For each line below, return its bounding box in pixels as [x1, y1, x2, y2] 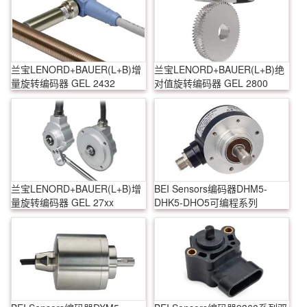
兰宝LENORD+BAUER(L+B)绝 [153, 62, 284, 76]
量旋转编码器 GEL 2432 [11, 75, 115, 90]
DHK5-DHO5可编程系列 [153, 195, 258, 209]
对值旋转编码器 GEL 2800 [153, 75, 268, 90]
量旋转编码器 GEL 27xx [11, 195, 114, 209]
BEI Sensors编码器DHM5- [153, 181, 267, 195]
